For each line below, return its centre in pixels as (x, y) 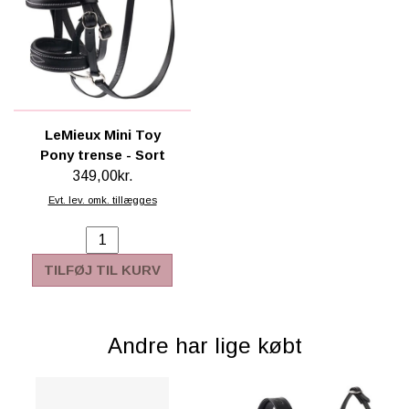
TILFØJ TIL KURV (102, 269)
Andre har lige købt (204, 345)
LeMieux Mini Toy (102, 135)
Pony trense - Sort (102, 155)
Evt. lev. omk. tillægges (102, 199)
